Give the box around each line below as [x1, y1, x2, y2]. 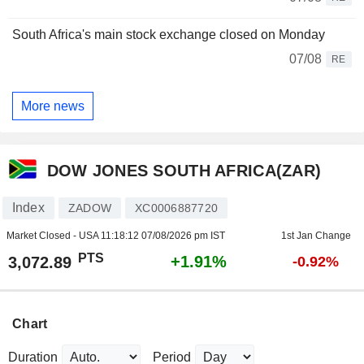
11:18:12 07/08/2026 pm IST [100, 230, 225, 242]
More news [21, 98, 84, 113]
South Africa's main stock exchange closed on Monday [12, 28, 325, 42]
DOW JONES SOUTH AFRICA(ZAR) [46, 161, 322, 180]
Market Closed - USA [6, 230, 101, 242]
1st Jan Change [280, 230, 351, 242]
